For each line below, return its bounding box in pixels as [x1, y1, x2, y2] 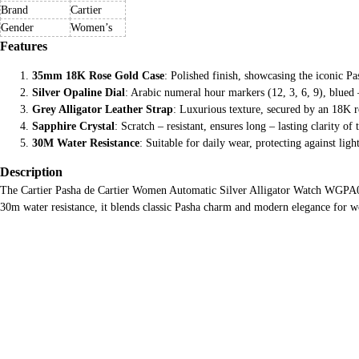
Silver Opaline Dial [32, 87, 125, 99]
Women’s [71, 22, 112, 34]
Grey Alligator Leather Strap [32, 103, 173, 115]
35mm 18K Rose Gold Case [32, 70, 164, 82]
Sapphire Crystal [32, 120, 115, 132]
